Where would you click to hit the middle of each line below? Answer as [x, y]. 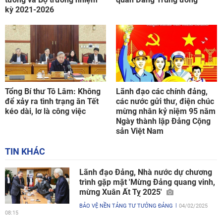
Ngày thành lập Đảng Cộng [163, 121]
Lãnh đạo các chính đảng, [162, 91]
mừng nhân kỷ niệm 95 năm [166, 111]
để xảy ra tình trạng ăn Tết [52, 101]
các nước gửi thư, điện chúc [165, 101]
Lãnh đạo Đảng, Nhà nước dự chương [146, 172]
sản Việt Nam [140, 131]
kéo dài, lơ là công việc [45, 111]
